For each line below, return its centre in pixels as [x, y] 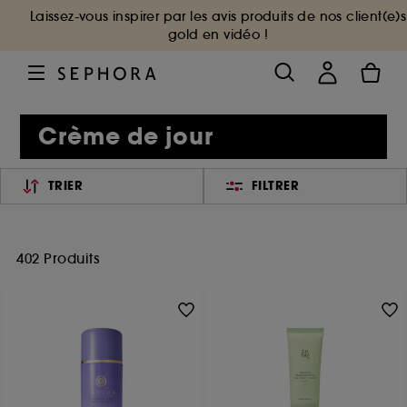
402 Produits [58, 258]
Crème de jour [126, 137]
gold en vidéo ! [218, 35]
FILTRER [275, 186]
